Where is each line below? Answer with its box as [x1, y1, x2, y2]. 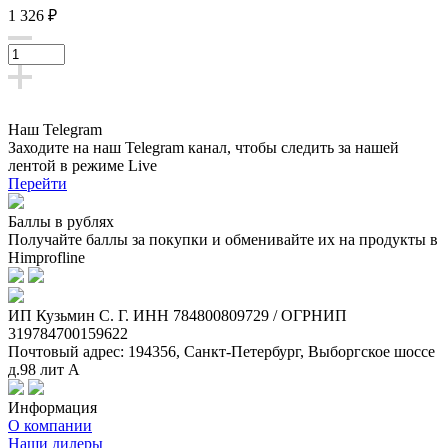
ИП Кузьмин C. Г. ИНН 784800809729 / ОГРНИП [8, 306, 347, 324]
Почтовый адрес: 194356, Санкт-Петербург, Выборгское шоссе [8, 342, 435, 360]
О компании [8, 416, 92, 434]
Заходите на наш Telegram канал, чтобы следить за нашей [8, 138, 399, 156]
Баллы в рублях [8, 212, 114, 230]
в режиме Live [60, 156, 157, 174]
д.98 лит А [8, 360, 80, 378]
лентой [8, 156, 60, 174]
